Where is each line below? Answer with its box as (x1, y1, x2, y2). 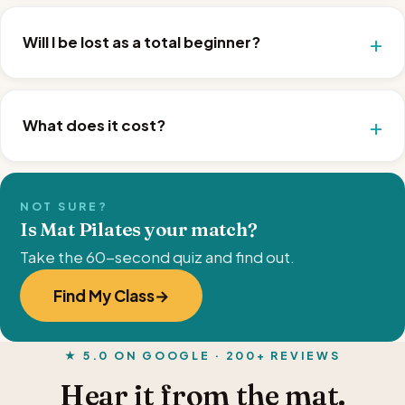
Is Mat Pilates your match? (20, 217, 258, 240)
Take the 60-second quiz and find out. (20, 247, 295, 268)
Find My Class (53, 285, 155, 306)
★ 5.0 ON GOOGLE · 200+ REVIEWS (64, 347, 341, 363)
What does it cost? (23, 115, 165, 135)
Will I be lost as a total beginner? (23, 32, 260, 52)
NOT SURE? (20, 198, 108, 213)
